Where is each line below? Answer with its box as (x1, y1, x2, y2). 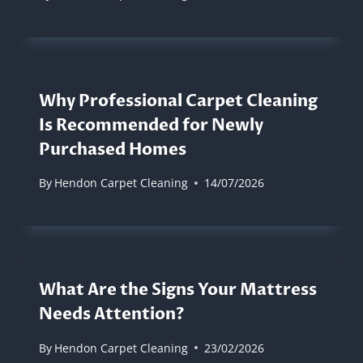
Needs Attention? (39, 303, 185, 326)
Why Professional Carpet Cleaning (39, 90, 318, 113)
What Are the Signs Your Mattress (39, 279, 317, 301)
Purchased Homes (39, 139, 186, 161)
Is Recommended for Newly (39, 114, 263, 137)
